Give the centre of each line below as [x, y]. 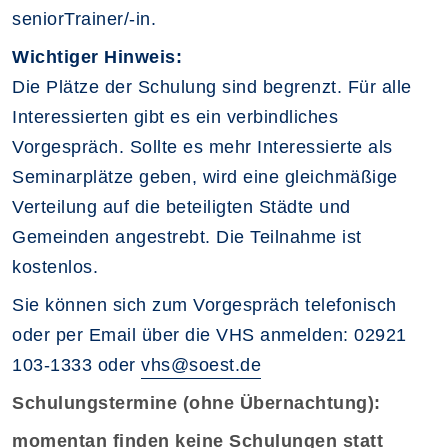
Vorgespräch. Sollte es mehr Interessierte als [202, 147]
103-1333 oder [76, 365]
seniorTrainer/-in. [84, 19]
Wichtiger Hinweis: [97, 57]
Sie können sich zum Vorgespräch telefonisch [204, 305]
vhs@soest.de [201, 365]
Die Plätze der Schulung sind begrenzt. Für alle [212, 87]
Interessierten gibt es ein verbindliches [175, 117]
